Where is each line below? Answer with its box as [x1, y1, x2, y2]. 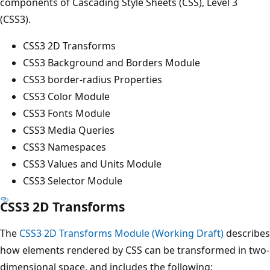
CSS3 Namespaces [23, 140, 108, 154]
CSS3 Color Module [23, 89, 112, 103]
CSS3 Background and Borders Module [23, 55, 202, 69]
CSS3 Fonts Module [23, 106, 113, 120]
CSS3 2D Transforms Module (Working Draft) [19, 226, 224, 240]
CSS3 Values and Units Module [23, 157, 164, 171]
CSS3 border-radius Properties [23, 72, 165, 86]
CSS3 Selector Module [23, 174, 125, 187]
